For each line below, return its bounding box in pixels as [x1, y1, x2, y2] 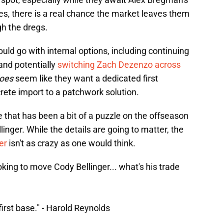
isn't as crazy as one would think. [7, 138, 136, 149]
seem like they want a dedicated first [13, 73, 158, 84]
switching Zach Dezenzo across [57, 59, 181, 70]
